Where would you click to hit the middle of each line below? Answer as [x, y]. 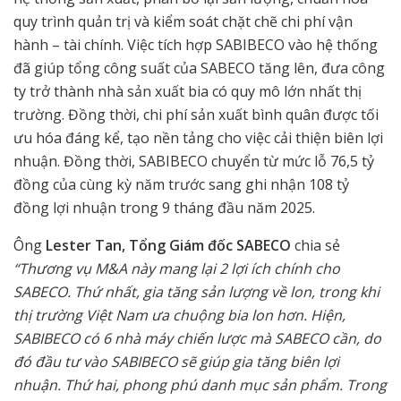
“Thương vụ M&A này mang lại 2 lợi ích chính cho [177, 268]
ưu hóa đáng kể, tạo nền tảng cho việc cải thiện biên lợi [198, 137]
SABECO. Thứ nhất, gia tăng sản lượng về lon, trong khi [196, 291]
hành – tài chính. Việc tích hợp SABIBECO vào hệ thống [196, 44]
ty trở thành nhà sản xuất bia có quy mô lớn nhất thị [188, 91]
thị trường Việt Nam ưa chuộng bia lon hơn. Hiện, [179, 315]
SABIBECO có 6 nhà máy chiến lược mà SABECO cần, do [197, 338]
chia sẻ [317, 245]
